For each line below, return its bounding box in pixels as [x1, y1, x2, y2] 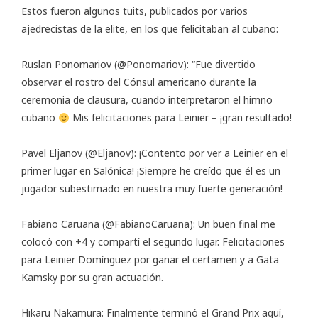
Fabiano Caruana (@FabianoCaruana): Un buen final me [21, 217, 275, 231]
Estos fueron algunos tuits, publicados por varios [21, 4, 248, 18]
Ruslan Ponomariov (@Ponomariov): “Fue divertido [21, 57, 256, 72]
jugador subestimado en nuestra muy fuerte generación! [21, 182, 283, 196]
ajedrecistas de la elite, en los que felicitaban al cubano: [21, 22, 278, 36]
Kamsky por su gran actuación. [21, 270, 163, 285]
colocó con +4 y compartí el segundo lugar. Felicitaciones [21, 235, 285, 249]
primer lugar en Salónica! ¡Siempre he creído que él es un [21, 164, 280, 178]
